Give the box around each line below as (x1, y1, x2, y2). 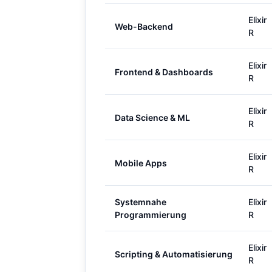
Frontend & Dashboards (115, 66, 213, 77)
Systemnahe (115, 197, 166, 207)
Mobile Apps (115, 157, 167, 168)
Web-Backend (115, 21, 173, 32)
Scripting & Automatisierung (115, 248, 233, 259)
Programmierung (115, 209, 186, 220)
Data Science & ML (115, 112, 190, 123)
